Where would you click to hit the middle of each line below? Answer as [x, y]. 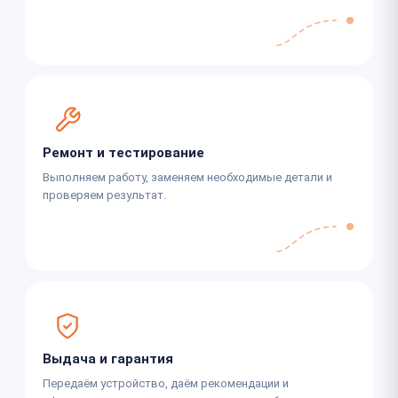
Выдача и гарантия [108, 358]
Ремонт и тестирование [123, 152]
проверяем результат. [104, 195]
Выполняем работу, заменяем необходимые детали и [187, 177]
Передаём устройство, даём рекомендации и [166, 383]
